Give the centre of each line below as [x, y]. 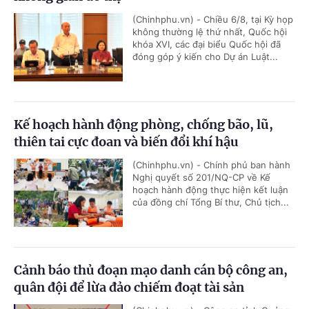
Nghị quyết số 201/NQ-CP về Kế [201, 178]
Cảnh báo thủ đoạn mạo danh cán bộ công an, [151, 270]
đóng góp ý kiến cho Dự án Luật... [205, 57]
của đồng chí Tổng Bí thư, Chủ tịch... [211, 202]
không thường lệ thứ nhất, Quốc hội [210, 32]
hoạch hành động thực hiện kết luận [210, 190]
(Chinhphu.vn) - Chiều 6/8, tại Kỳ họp [213, 20]
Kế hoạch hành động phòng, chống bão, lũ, [143, 125]
